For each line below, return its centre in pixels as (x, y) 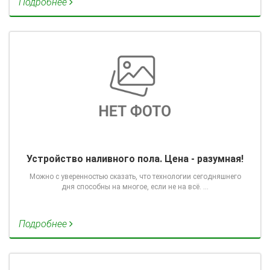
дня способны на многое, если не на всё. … (135, 187)
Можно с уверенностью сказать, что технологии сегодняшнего (135, 177)
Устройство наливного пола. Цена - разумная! (135, 159)
